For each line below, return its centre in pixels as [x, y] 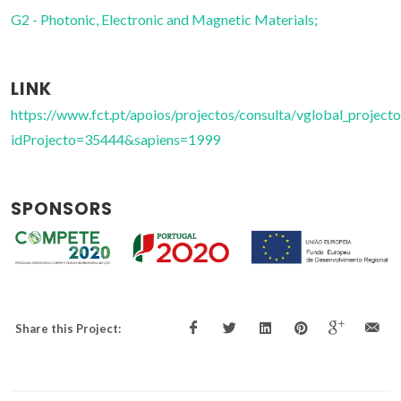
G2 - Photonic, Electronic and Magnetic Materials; [164, 19]
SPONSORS [62, 209]
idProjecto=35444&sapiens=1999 [115, 139]
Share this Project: [68, 329]
